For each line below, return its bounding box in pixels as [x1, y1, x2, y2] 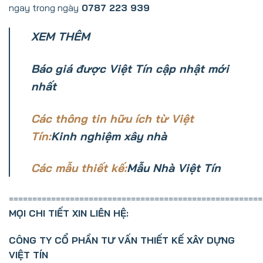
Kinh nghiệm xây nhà [51, 129, 167, 143]
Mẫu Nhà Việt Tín [127, 161, 221, 176]
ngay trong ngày [9, 1, 79, 14]
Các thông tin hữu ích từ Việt [31, 111, 194, 126]
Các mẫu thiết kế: [31, 161, 127, 176]
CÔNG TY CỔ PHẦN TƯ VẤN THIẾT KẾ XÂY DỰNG [9, 234, 235, 247]
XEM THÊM [31, 29, 90, 43]
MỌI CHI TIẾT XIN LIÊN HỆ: [9, 207, 129, 220]
